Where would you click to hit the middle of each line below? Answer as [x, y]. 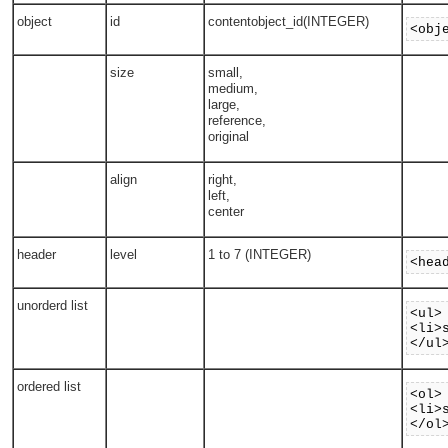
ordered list [49, 387]
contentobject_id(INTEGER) [289, 22]
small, [226, 73]
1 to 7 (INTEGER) [260, 255]
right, [223, 180]
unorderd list [53, 306]
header [37, 255]
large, [224, 105]
